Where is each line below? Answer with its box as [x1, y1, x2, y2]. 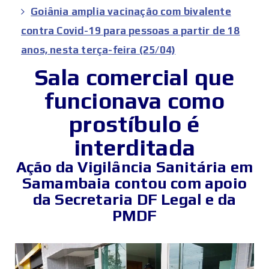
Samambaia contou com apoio [22, 174, 247, 193]
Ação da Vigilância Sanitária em [16, 158, 253, 177]
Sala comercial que [34, 64, 235, 91]
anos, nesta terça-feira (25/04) [21, 44, 176, 56]
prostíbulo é [69, 110, 200, 138]
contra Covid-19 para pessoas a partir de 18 [21, 25, 240, 37]
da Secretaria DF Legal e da [32, 190, 237, 209]
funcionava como [44, 87, 225, 114]
